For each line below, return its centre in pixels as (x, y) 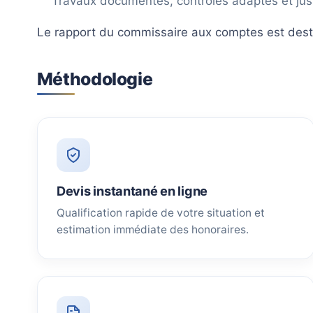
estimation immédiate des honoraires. (152, 229)
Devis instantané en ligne (132, 190)
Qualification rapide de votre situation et (160, 212)
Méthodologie (95, 79)
